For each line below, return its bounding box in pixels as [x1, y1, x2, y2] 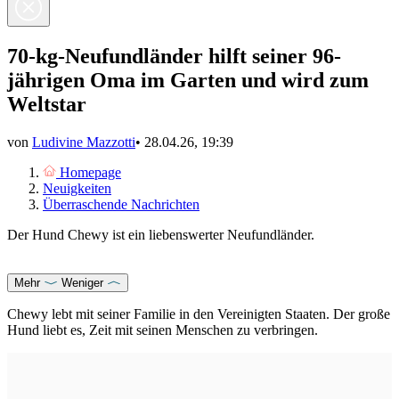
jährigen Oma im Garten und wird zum [7, 68, 369, 92]
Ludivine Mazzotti [32, 134, 135, 150]
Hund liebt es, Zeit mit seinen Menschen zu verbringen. [7, 322, 318, 338]
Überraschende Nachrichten [43, 196, 199, 212]
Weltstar [7, 92, 86, 116]
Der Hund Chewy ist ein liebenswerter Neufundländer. [7, 226, 318, 242]
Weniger [61, 275, 103, 289]
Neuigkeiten [43, 180, 111, 196]
